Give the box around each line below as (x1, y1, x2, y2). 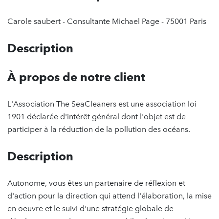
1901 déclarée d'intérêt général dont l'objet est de (7, 112, 186, 121)
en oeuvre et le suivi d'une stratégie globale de (7, 204, 174, 213)
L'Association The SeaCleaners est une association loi (7, 99, 197, 109)
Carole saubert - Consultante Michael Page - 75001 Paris (7, 17, 206, 26)
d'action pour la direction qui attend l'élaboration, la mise (7, 191, 212, 200)
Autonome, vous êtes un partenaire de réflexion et (7, 178, 185, 188)
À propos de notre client (7, 70, 145, 84)
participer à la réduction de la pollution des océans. (7, 125, 190, 134)
